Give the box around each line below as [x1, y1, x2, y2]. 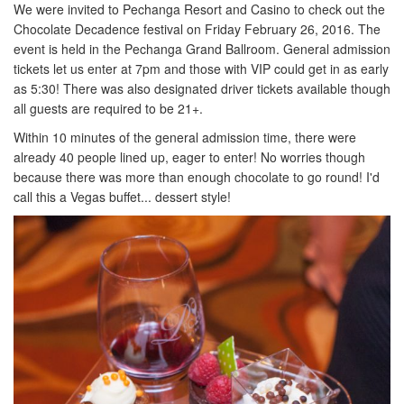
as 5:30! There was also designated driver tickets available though [14, 79, 390, 97]
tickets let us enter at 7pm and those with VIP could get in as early [14, 60, 389, 78]
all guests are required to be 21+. [14, 99, 203, 117]
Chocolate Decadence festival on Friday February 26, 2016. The [14, 20, 381, 38]
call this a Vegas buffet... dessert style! [14, 188, 231, 206]
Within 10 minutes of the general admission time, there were [14, 128, 356, 146]
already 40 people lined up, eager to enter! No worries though [14, 148, 365, 166]
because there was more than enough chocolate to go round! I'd [14, 168, 380, 186]
